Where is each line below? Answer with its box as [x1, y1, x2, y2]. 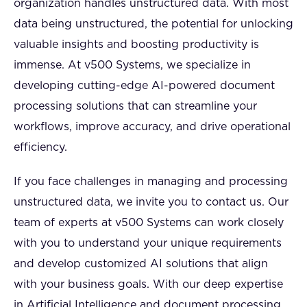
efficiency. [14, 142, 67, 153]
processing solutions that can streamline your [14, 101, 257, 112]
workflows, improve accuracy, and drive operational [14, 121, 291, 133]
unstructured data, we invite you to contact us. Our [14, 197, 288, 208]
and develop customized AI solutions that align [14, 258, 268, 270]
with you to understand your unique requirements [14, 238, 282, 249]
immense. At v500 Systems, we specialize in [14, 60, 251, 71]
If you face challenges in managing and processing [14, 176, 288, 188]
